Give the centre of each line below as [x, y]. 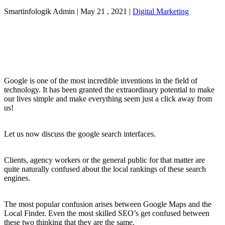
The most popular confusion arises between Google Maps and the [108, 204]
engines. [17, 178]
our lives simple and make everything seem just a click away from [108, 99]
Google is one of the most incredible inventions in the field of [101, 81]
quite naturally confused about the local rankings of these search [105, 169]
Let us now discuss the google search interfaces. [81, 134]
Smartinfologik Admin [39, 12]
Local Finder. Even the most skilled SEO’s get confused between [107, 213]
